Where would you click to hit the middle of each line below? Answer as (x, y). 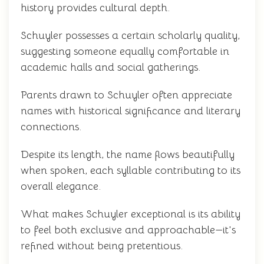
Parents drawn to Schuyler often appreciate (126, 95)
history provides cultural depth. (95, 8)
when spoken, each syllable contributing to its (131, 170)
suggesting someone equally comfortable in (125, 51)
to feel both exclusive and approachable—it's (128, 230)
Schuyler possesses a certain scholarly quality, (130, 35)
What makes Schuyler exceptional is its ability (131, 214)
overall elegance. (61, 186)
